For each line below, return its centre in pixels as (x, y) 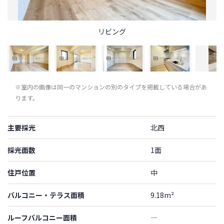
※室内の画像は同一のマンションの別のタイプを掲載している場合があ (111, 86)
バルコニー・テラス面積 (46, 195)
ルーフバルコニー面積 (42, 217)
